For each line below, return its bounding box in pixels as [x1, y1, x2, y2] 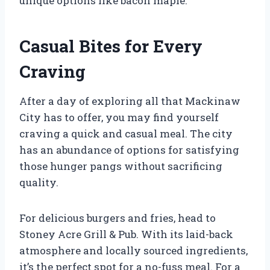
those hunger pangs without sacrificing [19, 159, 222, 173]
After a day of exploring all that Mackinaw [19, 93, 240, 108]
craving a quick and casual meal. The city [19, 126, 233, 140]
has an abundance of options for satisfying [19, 142, 239, 157]
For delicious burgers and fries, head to [19, 210, 216, 225]
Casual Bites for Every [19, 34, 202, 57]
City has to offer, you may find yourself [19, 110, 219, 124]
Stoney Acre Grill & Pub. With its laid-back [19, 227, 233, 241]
